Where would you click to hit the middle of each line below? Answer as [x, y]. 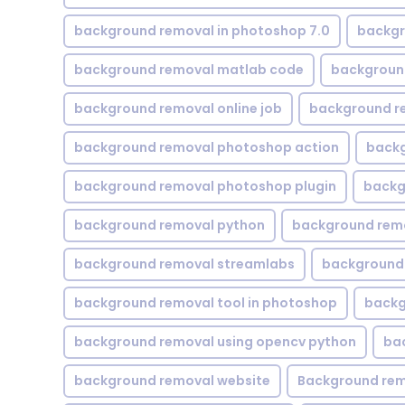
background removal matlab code [189, 70]
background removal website [172, 381]
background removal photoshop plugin [205, 186]
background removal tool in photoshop [206, 303]
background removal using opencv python [215, 342]
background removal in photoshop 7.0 [202, 31]
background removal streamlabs [184, 264]
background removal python [170, 225]
